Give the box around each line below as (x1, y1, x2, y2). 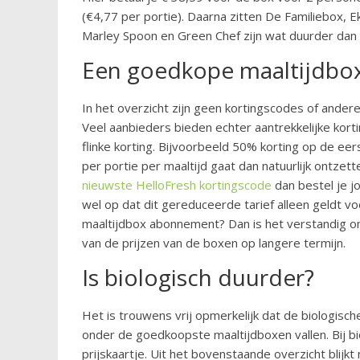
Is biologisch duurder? (82, 262, 314, 293)
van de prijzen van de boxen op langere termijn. (82, 235, 346, 252)
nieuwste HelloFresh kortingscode (82, 177, 272, 194)
